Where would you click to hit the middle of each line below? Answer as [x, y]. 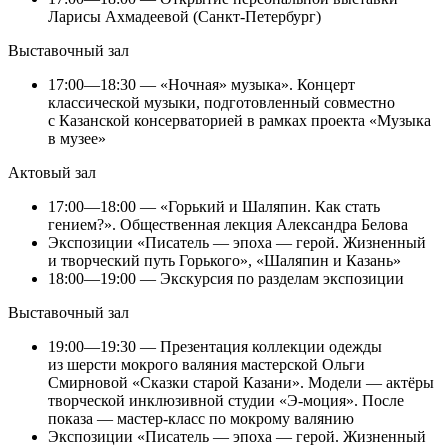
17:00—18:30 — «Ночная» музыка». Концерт [201, 85]
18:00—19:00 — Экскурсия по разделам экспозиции [226, 279]
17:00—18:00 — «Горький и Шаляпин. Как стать [214, 207]
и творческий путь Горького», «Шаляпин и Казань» [224, 261]
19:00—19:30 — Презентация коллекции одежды [215, 347]
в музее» [77, 139]
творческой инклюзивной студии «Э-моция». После [226, 401]
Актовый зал [52, 173]
